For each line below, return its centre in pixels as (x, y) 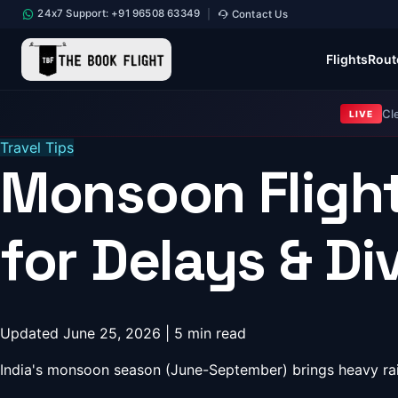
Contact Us (258, 14)
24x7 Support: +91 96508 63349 (118, 14)
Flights (346, 59)
